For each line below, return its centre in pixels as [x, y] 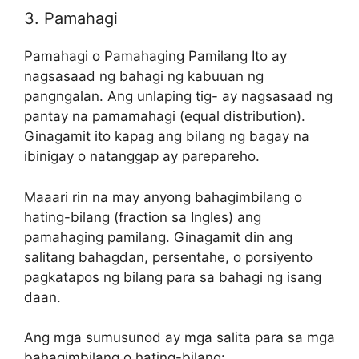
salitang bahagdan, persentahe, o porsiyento [168, 257]
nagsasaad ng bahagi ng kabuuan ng [144, 77]
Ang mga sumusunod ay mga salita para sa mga [179, 338]
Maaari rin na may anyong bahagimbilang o [163, 197]
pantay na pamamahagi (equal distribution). [165, 117]
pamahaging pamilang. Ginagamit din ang [158, 237]
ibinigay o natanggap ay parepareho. [142, 157]
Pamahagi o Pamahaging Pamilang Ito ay [155, 56]
